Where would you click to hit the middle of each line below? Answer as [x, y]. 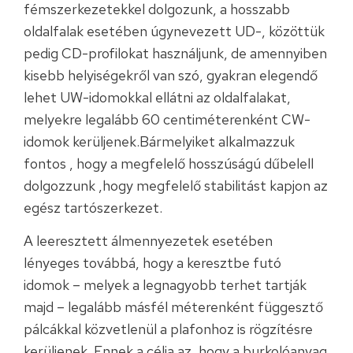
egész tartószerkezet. [93, 208]
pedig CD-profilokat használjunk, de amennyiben [175, 54]
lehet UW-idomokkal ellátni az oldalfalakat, [157, 98]
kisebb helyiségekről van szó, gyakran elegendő [171, 76]
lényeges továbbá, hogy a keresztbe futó [152, 263]
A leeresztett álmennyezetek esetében [148, 241]
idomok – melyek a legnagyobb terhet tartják [165, 285]
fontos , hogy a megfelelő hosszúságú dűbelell [169, 164]
